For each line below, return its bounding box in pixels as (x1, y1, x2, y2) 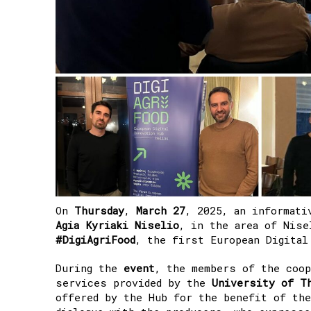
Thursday (74, 203, 124, 217)
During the (56, 260, 124, 275)
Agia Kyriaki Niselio (56, 217, 179, 232)
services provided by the (56, 275, 212, 289)
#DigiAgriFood (56, 232, 135, 246)
